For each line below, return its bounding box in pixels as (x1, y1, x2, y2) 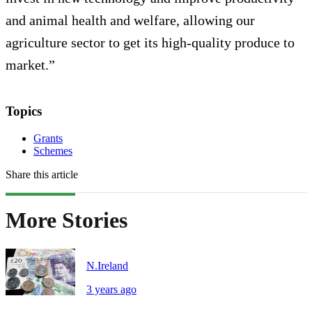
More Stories (6, 208, 127, 233)
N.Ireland (86, 259, 128, 272)
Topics (6, 104, 42, 119)
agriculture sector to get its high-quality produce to (6, 35, 295, 51)
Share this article (6, 168, 78, 180)
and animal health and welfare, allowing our (6, 13, 255, 29)
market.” (6, 57, 62, 73)
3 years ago (86, 283, 136, 295)
